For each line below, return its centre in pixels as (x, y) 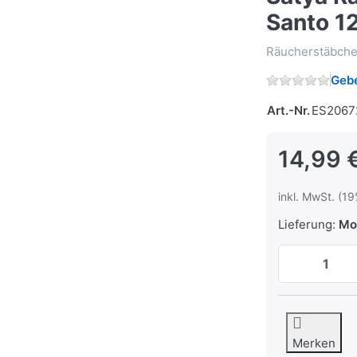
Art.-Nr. (288, 111)
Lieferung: (307, 225)
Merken (314, 343)
